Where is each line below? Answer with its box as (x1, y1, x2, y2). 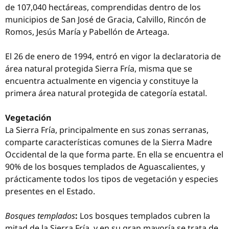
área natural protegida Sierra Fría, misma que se (5, 63, 192, 74)
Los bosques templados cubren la (80, 210, 210, 221)
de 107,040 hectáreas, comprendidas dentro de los (5, 2, 201, 13)
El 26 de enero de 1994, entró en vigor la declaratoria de (5, 51, 221, 62)
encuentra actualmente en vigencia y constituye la (5, 75, 198, 86)
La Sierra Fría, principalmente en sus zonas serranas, (5, 124, 209, 135)
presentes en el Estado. (5, 186, 95, 197)
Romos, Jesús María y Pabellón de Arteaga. (5, 26, 169, 37)
